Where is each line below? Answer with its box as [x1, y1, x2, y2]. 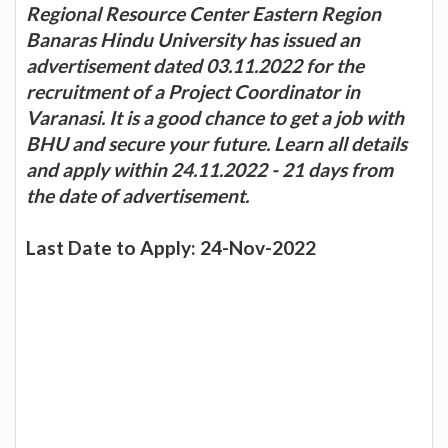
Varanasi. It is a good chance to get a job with [26, 105, 404, 129]
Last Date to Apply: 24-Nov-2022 [26, 235, 316, 259]
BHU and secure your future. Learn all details [26, 131, 407, 155]
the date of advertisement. [26, 183, 249, 207]
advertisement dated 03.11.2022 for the [26, 53, 364, 77]
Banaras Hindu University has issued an [26, 27, 360, 51]
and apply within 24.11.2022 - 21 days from [26, 157, 393, 181]
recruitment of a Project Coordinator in [26, 79, 360, 103]
